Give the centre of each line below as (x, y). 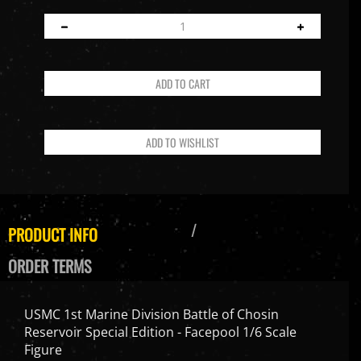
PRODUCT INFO (53, 221)
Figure (43, 336)
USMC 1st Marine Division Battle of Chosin (151, 301)
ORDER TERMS (50, 253)
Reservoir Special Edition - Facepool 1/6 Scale (160, 319)
